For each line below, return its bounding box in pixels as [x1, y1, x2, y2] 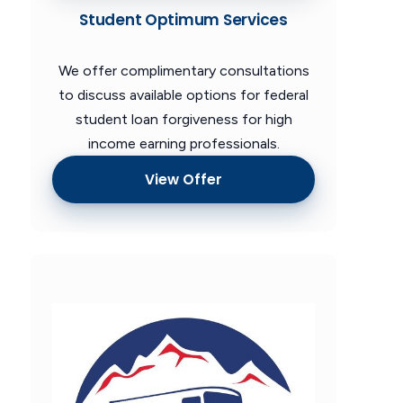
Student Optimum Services [79, 9, 288, 31]
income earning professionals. [87, 135, 280, 153]
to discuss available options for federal [58, 86, 309, 104]
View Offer [145, 169, 222, 189]
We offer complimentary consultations [58, 62, 309, 80]
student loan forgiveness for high [75, 111, 292, 129]
